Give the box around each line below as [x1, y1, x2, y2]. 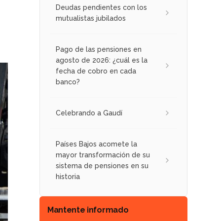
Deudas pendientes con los [56, 3, 147, 11]
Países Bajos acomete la [56, 140, 137, 148]
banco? [56, 78, 80, 86]
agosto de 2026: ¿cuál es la [56, 56, 147, 64]
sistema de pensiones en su [56, 162, 148, 170]
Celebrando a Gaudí [56, 109, 122, 117]
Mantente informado [47, 205, 129, 215]
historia [56, 173, 80, 181]
